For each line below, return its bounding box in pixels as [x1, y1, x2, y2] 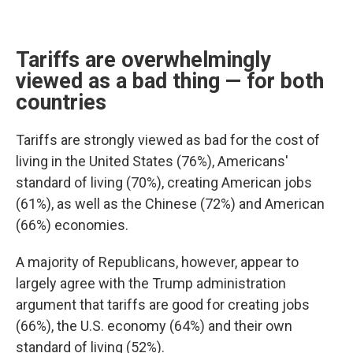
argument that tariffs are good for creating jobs [16, 296, 310, 313]
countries [16, 90, 106, 115]
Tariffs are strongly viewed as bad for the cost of [16, 132, 320, 148]
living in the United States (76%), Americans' [16, 153, 288, 169]
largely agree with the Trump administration [16, 275, 286, 292]
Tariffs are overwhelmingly [16, 47, 271, 72]
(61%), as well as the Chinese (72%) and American [16, 195, 325, 212]
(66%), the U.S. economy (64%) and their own [16, 318, 292, 334]
